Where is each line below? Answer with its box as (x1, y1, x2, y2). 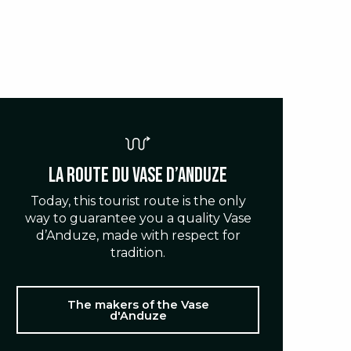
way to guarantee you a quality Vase (24, 211, 251, 226)
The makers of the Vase (67, 297, 209, 312)
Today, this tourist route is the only (30, 194, 246, 209)
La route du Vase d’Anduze (49, 164, 227, 189)
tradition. (110, 245, 165, 261)
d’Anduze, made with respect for (35, 228, 241, 244)
